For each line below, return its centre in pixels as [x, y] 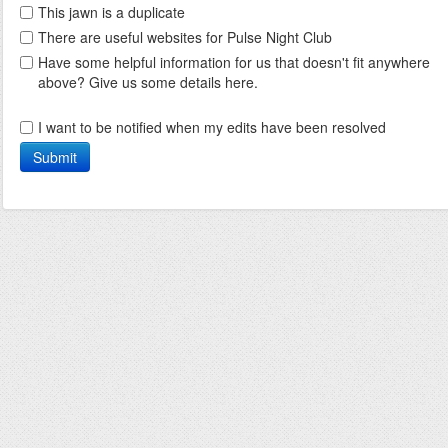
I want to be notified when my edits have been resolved [212, 127]
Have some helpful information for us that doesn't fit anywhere [234, 62]
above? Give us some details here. [148, 82]
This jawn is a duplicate [111, 12]
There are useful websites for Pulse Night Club [185, 37]
